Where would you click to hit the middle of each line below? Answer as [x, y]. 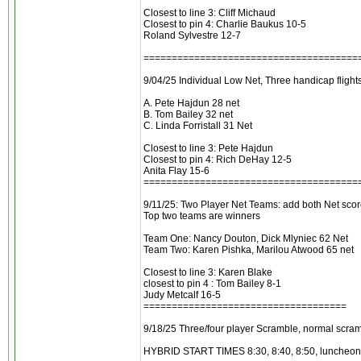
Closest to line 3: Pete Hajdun [208, 148]
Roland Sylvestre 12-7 [192, 35]
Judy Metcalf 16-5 [182, 295]
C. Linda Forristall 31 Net [198, 126]
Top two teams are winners [202, 216]
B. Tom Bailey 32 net [188, 114]
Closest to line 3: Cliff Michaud [210, 13]
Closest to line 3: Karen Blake [208, 272]
